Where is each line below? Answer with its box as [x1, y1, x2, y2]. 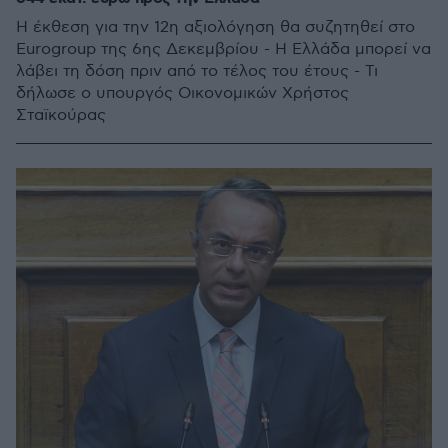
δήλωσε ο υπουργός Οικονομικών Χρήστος [16, 84, 349, 103]
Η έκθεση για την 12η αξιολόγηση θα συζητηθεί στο [16, 18, 415, 37]
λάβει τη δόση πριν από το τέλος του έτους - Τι [16, 62, 378, 81]
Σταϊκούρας [16, 106, 106, 125]
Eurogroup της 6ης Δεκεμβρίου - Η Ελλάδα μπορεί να [16, 40, 431, 59]
